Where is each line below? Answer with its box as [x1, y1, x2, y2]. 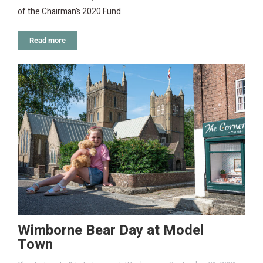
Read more [29, 36, 66, 45]
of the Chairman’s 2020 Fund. [18, 5, 123, 18]
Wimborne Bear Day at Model [18, 220, 204, 241]
